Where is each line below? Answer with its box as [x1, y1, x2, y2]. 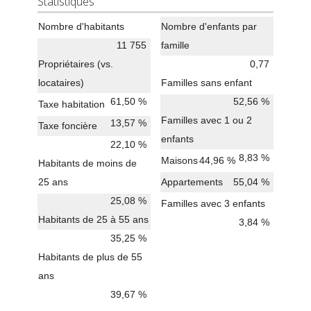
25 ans [38, 176, 68, 187]
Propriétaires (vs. [38, 58, 113, 69]
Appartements [160, 176, 223, 187]
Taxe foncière [38, 120, 97, 131]
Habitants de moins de [38, 158, 137, 169]
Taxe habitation [38, 99, 105, 110]
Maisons [160, 155, 198, 166]
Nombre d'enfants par [160, 21, 257, 32]
